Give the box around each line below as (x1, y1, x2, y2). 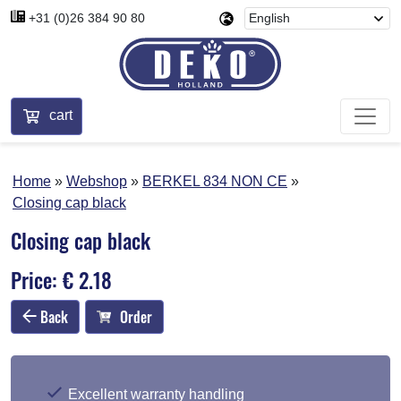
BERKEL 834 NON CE (142, 173, 287, 189)
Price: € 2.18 (11, 263, 112, 295)
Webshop (66, 173, 127, 189)
